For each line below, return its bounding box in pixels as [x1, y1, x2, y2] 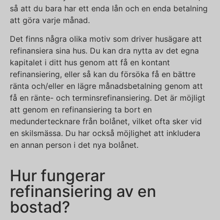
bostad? [10, 197, 70, 217]
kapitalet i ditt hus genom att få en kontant [10, 57, 170, 68]
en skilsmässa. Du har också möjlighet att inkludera [10, 128, 200, 138]
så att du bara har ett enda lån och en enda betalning [10, 3, 208, 14]
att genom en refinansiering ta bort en [10, 105, 152, 115]
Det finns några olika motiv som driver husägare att [10, 34, 202, 44]
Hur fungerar [10, 165, 105, 185]
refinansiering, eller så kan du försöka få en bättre [10, 69, 195, 80]
